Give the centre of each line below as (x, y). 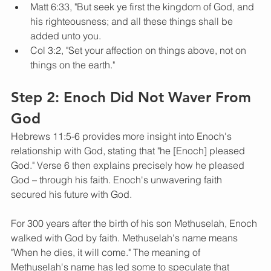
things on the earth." (73, 65)
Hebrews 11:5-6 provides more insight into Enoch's (122, 136)
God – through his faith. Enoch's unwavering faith (118, 180)
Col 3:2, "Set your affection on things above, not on (139, 51)
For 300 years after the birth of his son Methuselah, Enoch (135, 224)
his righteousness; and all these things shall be (133, 21)
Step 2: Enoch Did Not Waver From (133, 97)
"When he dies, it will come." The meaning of (107, 253)
